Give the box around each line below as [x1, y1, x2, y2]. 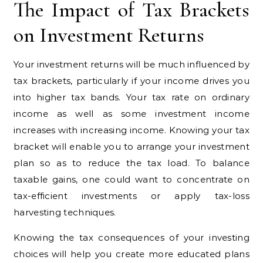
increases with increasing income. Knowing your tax [14, 124, 249, 136]
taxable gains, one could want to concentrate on [14, 173, 249, 185]
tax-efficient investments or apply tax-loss [14, 190, 249, 201]
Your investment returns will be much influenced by [14, 58, 249, 70]
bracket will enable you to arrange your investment [14, 140, 249, 152]
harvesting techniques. [14, 206, 116, 218]
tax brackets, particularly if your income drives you [14, 75, 249, 86]
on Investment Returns [14, 22, 204, 48]
